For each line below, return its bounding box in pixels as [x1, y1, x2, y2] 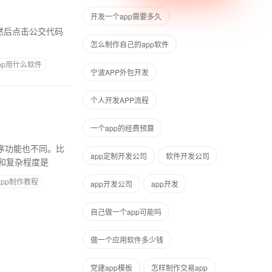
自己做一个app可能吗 [90, 206, 161, 217]
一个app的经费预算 [90, 123, 154, 133]
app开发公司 [90, 178, 132, 189]
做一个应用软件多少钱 [90, 234, 163, 245]
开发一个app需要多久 [90, 11, 161, 21]
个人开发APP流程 [90, 95, 149, 105]
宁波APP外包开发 [90, 67, 149, 77]
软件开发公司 [166, 151, 209, 161]
